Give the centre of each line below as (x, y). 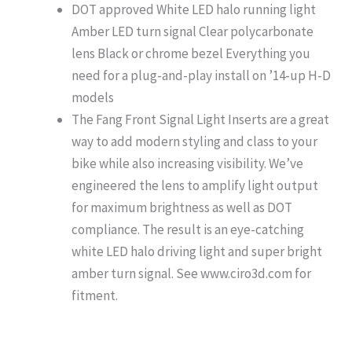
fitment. (95, 295)
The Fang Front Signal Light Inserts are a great (200, 119)
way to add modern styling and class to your (194, 141)
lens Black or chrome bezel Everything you (191, 53)
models (93, 97)
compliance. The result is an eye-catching (188, 229)
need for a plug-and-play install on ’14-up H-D (201, 75)
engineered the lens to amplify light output (195, 185)
